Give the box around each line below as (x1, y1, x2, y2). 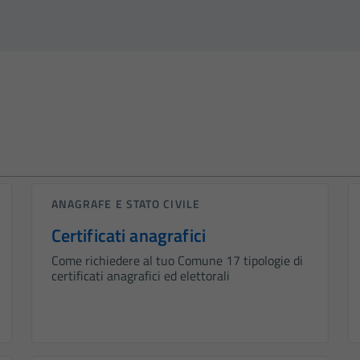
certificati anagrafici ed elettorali (51, 266, 230, 286)
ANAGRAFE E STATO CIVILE (51, 195, 200, 213)
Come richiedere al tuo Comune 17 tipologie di (51, 251, 303, 271)
